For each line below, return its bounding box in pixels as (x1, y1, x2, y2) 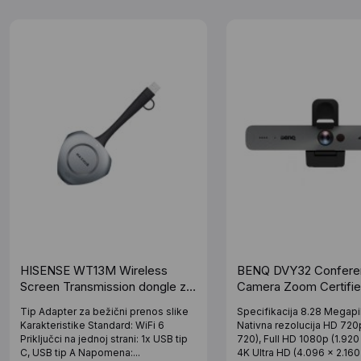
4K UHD (236, 294, 282, 310)
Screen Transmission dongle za (20, 278, 193, 294)
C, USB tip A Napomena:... (20, 346, 140, 359)
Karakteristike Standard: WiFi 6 (20, 318, 164, 331)
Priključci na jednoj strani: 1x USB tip (20, 332, 188, 345)
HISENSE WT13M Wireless (20, 262, 168, 278)
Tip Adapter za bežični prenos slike (20, 305, 189, 317)
